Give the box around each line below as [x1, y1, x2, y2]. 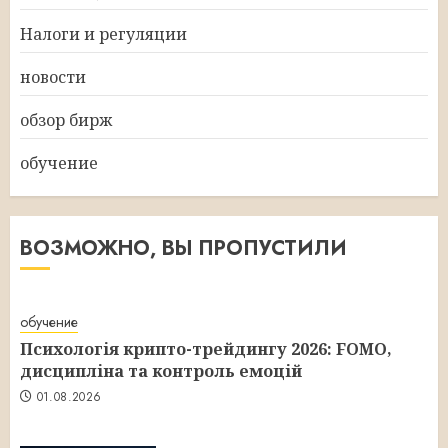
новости [20, 65, 86, 88]
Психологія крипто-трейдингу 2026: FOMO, [20, 338, 392, 361]
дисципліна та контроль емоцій [20, 360, 302, 383]
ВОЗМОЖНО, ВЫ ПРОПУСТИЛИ [20, 233, 347, 263]
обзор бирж [20, 108, 112, 131]
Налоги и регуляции [20, 22, 187, 45]
